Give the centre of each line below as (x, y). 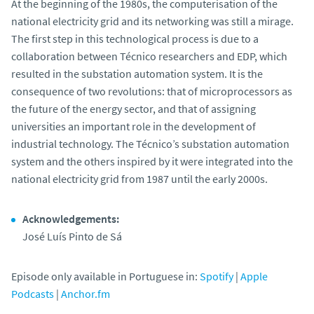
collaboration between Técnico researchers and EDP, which (149, 56)
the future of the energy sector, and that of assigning (134, 108)
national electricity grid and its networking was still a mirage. (152, 21)
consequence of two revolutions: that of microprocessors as (152, 91)
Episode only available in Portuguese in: (105, 276)
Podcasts (33, 293)
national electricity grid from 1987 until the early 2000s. (139, 178)
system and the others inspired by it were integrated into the (152, 161)
